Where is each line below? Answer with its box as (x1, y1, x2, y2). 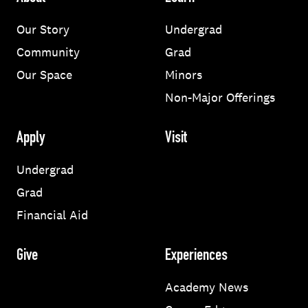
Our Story (16, 21, 69, 37)
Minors (165, 67, 202, 82)
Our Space (16, 67, 72, 82)
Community (16, 44, 80, 60)
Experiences (165, 248, 228, 265)
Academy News (165, 279, 248, 295)
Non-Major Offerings (165, 89, 275, 105)
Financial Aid (16, 207, 88, 223)
